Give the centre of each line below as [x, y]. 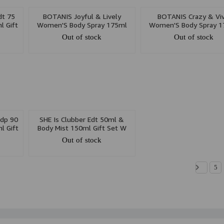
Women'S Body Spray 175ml [82, 25]
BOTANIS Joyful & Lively [82, 16]
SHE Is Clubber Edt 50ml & [82, 119]
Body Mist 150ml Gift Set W [82, 128]
